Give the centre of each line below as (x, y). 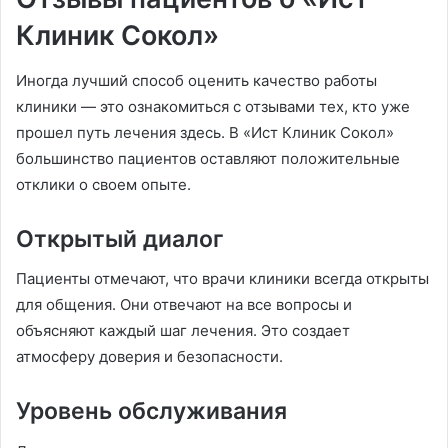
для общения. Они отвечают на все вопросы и (184, 305)
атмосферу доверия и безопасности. (149, 357)
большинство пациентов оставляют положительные (208, 158)
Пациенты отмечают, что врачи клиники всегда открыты (222, 279)
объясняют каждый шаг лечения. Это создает (183, 331)
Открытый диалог (120, 238)
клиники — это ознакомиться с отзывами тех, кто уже (213, 106)
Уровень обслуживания (151, 411)
